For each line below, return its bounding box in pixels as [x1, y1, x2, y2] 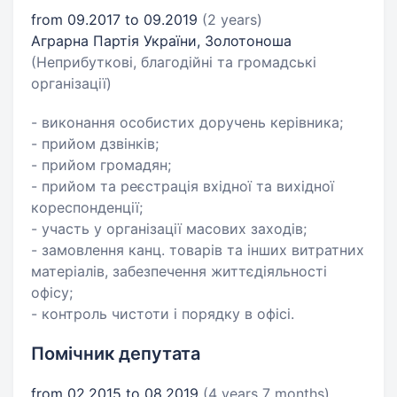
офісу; [31, 284, 73, 301]
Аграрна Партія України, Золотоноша [31, 32, 292, 50]
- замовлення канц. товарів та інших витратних [31, 241, 364, 259]
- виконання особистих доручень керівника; [31, 113, 343, 131]
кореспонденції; [31, 198, 143, 216]
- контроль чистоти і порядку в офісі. [31, 305, 294, 323]
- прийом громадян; [31, 156, 171, 174]
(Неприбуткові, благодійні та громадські [31, 53, 316, 71]
